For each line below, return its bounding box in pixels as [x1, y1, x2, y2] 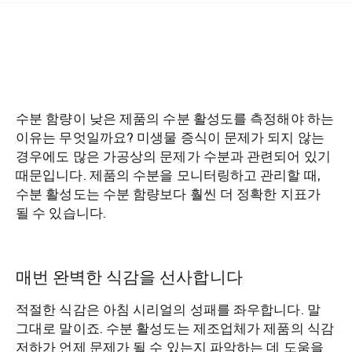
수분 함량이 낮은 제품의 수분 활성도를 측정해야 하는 [16, 110, 334, 128]
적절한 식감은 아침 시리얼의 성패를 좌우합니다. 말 [16, 301, 321, 319]
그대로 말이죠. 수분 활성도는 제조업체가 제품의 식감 [16, 320, 334, 338]
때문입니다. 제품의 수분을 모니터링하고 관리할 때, [16, 167, 321, 185]
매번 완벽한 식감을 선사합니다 [16, 266, 243, 289]
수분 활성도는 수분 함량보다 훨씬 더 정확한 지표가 [16, 185, 321, 203]
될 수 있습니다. [16, 204, 106, 222]
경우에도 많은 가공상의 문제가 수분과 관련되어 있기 [16, 148, 331, 166]
